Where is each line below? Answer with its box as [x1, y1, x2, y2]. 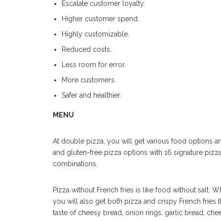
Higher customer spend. [61, 14, 139, 23]
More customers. [61, 75, 118, 84]
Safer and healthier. [61, 91, 121, 99]
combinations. [53, 160, 98, 168]
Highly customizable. [61, 30, 131, 38]
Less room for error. [61, 60, 128, 69]
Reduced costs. [61, 45, 111, 53]
